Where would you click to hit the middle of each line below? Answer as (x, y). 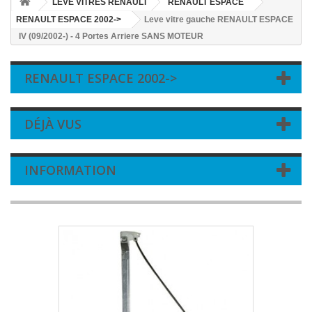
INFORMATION (70, 170)
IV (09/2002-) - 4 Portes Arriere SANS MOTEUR (111, 36)
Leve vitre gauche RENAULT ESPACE (219, 19)
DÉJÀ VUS (53, 124)
